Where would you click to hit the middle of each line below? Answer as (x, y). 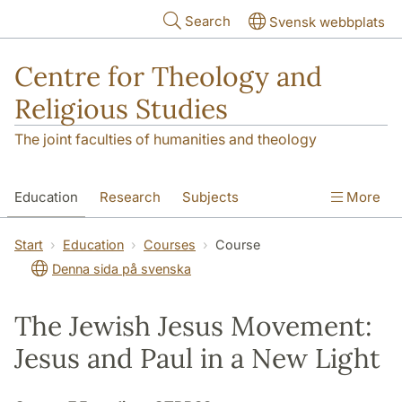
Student (39, 236)
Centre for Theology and (168, 76)
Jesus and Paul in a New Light (197, 358)
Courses (170, 245)
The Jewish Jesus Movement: (193, 326)
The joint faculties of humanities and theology (166, 140)
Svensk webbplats (327, 22)
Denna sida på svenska (122, 269)
